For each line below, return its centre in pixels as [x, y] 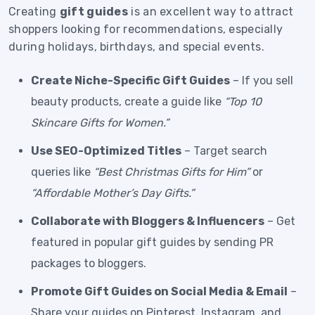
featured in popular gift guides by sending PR [152, 242]
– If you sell [262, 80]
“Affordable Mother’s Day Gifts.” [112, 193]
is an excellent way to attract [211, 11]
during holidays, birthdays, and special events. [137, 46]
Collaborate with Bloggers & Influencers [148, 221]
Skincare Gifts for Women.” [100, 122]
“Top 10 [243, 101]
